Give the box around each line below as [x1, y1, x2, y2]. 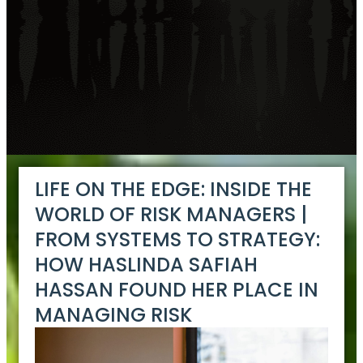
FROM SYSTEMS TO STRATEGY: [35, 226, 321, 254]
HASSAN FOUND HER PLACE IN [35, 276, 319, 304]
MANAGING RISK [35, 301, 193, 329]
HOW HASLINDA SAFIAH [35, 251, 258, 279]
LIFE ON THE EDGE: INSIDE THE [35, 176, 313, 203]
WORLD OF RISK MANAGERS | [35, 201, 308, 228]
